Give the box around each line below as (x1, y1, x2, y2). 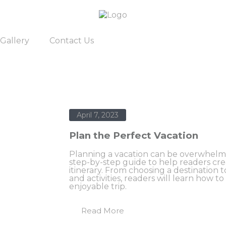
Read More (81, 206, 124, 216)
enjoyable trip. (69, 182, 127, 192)
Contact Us (49, 36, 94, 46)
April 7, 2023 (77, 110, 119, 120)
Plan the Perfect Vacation (69, 130, 198, 142)
